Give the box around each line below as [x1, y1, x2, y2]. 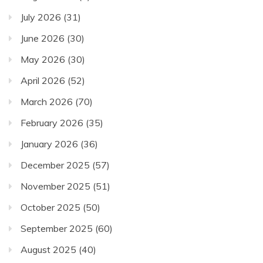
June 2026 [21, 32, 65, 45]
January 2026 [21, 138, 78, 150]
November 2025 [21, 180, 90, 193]
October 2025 [21, 201, 80, 214]
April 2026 [21, 75, 65, 87]
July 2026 [21, 11, 61, 23]
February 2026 [21, 117, 83, 129]
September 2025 [21, 222, 93, 235]
